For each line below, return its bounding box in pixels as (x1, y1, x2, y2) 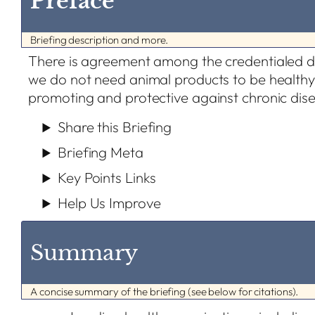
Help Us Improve (58, 194, 161, 212)
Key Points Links (58, 169, 156, 187)
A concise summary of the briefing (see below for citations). (30, 285, 299, 299)
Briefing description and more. (30, 33, 169, 47)
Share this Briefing (58, 118, 172, 136)
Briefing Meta (58, 143, 143, 162)
